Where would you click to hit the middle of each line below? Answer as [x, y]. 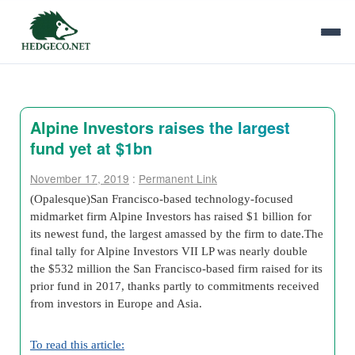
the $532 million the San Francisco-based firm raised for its [176, 268]
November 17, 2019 [80, 178]
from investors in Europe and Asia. [116, 303]
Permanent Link [178, 178]
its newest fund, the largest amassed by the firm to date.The [177, 233]
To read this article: [77, 344]
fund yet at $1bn [91, 148]
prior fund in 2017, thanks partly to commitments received [175, 286]
